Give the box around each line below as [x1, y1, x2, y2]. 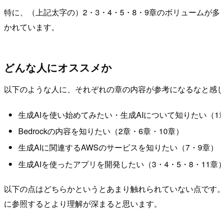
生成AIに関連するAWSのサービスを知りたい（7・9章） [18, 142, 218, 153]
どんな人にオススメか [4, 60, 112, 74]
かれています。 [4, 21, 59, 33]
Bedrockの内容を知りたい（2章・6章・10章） [18, 125, 184, 137]
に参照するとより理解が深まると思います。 [4, 198, 162, 210]
